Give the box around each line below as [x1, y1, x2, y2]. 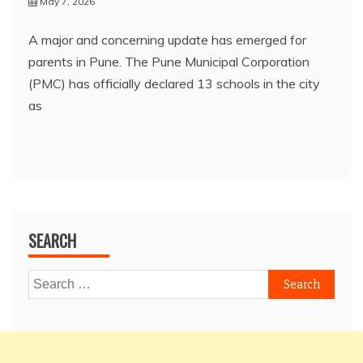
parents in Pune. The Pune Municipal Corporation [28, 53, 310, 70]
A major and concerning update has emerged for [28, 32, 306, 49]
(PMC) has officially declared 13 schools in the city [28, 75, 320, 92]
